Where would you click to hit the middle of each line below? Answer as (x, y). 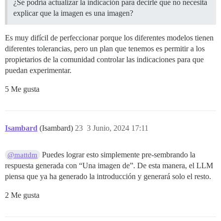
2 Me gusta (22, 195)
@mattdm (23, 155)
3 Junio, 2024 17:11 (118, 128)
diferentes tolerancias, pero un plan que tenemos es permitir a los (105, 49)
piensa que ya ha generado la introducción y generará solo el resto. (108, 177)
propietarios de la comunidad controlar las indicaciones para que (104, 60)
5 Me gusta (22, 89)
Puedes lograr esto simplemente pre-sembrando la (118, 155)
